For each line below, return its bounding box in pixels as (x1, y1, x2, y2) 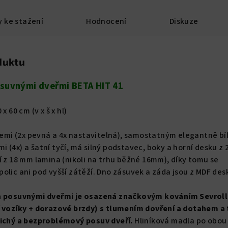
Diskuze (169, 15, 198, 27)
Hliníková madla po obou (132, 215, 227, 226)
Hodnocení (86, 15, 127, 27)
